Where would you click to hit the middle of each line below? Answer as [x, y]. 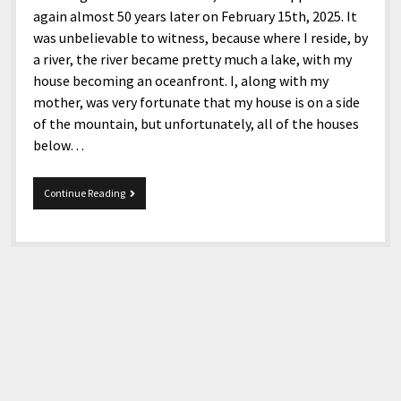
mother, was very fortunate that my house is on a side [196, 102]
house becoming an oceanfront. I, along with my [180, 81]
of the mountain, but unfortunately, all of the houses [196, 124]
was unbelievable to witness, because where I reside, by [200, 38]
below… [58, 145]
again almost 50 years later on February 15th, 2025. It [195, 17]
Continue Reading [84, 193]
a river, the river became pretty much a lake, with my [192, 60]
